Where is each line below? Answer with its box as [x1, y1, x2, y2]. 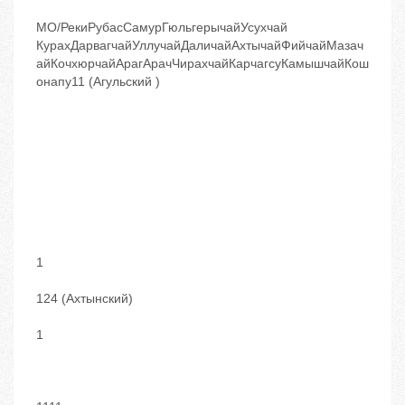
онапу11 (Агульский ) [36, 74, 160, 89]
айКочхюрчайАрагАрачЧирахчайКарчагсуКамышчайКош [36, 56, 369, 71]
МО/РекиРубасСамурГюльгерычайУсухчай [36, 20, 287, 35]
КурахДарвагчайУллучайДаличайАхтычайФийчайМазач [36, 38, 363, 53]
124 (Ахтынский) [36, 291, 133, 306]
